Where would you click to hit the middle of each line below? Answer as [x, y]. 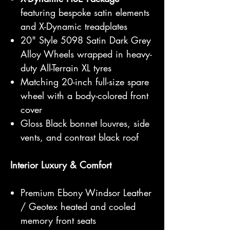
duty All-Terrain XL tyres [66, 68]
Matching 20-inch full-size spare [85, 82]
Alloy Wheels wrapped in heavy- [86, 54]
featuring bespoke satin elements [85, 12]
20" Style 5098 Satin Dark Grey [86, 40]
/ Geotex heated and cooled [78, 206]
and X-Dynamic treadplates [74, 26]
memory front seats [58, 220]
